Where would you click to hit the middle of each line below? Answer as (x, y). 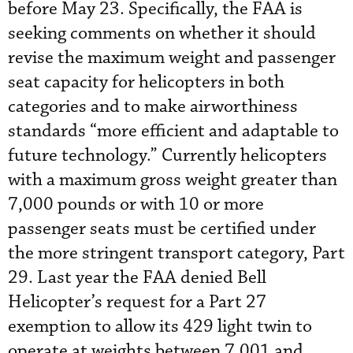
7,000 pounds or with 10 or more (136, 204)
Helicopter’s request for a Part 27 (137, 302)
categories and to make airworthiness (153, 107)
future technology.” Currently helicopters (167, 156)
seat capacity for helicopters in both (146, 82)
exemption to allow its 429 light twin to (160, 327)
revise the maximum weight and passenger (172, 58)
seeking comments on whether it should (162, 33)
